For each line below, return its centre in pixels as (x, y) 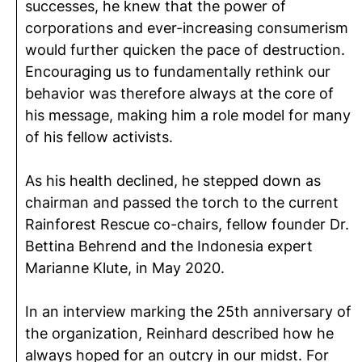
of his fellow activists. (99, 137)
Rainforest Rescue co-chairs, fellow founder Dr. (187, 224)
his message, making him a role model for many (188, 115)
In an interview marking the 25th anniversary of (188, 311)
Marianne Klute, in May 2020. (125, 268)
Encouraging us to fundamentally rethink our (178, 72)
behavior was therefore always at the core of (179, 93)
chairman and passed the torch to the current (182, 202)
